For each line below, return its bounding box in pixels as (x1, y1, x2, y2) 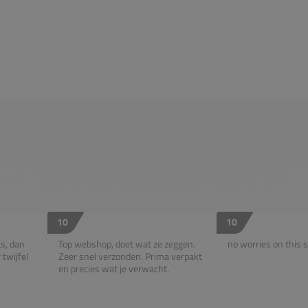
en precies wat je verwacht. (58, 261, 169, 276)
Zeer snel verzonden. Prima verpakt (58, 248, 202, 263)
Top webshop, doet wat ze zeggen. (58, 236, 195, 251)
